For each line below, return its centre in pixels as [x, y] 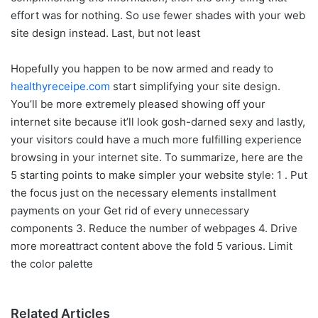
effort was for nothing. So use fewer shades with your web [158, 15]
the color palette [52, 263]
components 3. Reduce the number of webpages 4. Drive [154, 228]
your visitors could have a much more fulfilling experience [156, 139]
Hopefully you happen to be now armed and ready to [142, 68]
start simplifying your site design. [195, 86]
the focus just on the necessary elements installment [143, 192]
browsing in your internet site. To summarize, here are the [157, 157]
